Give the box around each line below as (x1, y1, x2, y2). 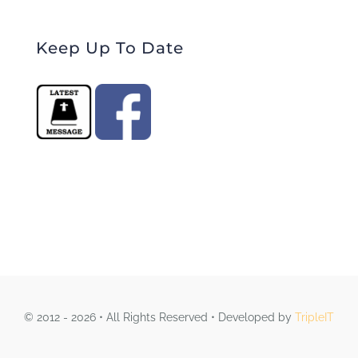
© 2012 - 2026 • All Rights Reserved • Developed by (23, 310, 295, 324)
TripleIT (294, 310, 334, 324)
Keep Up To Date (35, 38, 184, 58)
